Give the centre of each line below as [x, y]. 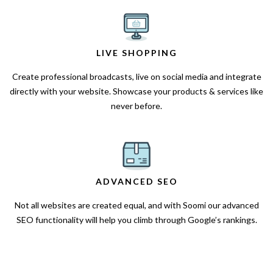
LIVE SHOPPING [136, 53]
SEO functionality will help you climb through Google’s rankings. [136, 220]
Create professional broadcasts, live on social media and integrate [136, 77]
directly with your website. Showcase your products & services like [136, 91]
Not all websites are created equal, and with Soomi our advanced [136, 205]
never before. [136, 106]
